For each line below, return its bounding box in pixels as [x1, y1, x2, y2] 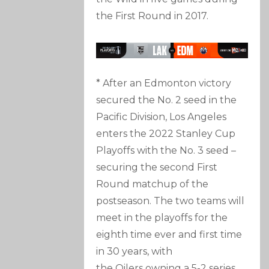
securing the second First [96, 162, 218, 174]
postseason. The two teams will [96, 195, 245, 207]
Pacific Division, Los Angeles [96, 111, 227, 123]
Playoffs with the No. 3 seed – [96, 145, 237, 157]
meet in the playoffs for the [96, 212, 228, 224]
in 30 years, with [96, 246, 173, 258]
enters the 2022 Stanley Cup [96, 128, 236, 140]
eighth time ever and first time [96, 229, 243, 241]
